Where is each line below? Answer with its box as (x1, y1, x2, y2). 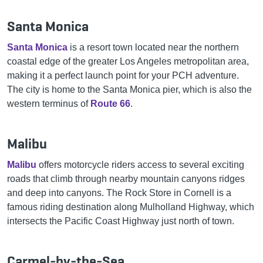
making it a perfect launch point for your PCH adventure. (7, 70, 239, 80)
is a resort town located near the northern (68, 42, 239, 52)
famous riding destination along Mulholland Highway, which (7, 201, 254, 212)
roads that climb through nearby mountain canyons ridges (7, 173, 245, 184)
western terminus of (7, 98, 90, 109)
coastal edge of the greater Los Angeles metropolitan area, (7, 56, 249, 66)
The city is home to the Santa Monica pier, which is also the (7, 84, 252, 95)
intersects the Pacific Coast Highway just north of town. (7, 215, 234, 226)
